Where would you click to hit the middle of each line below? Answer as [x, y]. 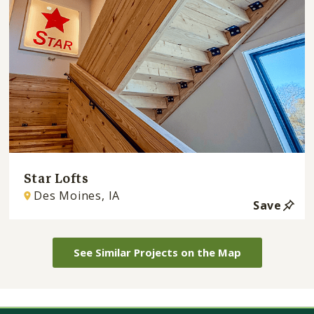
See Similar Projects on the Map [157, 252]
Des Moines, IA [77, 196]
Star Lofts [56, 178]
